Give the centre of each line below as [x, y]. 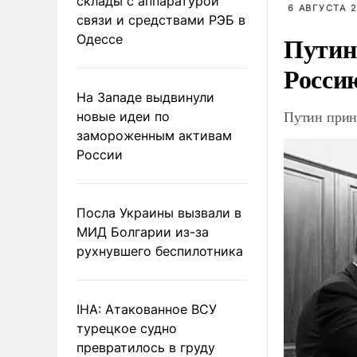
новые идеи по [123, 116]
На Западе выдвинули [145, 97]
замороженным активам [154, 135]
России [100, 154]
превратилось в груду [146, 347]
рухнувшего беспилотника [160, 251]
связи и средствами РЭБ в [161, 20]
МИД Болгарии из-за [143, 231]
